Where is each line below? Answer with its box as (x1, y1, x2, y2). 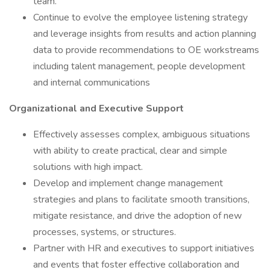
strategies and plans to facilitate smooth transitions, (33, 193, 250, 206)
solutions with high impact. (33, 160, 143, 174)
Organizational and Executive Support (9, 102, 184, 115)
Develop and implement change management (33, 177, 223, 190)
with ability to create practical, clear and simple (33, 144, 227, 157)
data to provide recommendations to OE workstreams (33, 43, 259, 57)
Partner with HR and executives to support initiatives (33, 242, 254, 255)
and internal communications (33, 76, 150, 89)
